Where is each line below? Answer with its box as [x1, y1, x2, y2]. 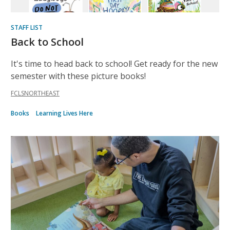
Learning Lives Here [36, 109, 93, 118]
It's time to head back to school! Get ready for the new [11, 58, 218, 69]
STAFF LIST [11, 23, 43, 32]
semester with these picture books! [11, 70, 146, 82]
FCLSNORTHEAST [11, 89, 60, 98]
